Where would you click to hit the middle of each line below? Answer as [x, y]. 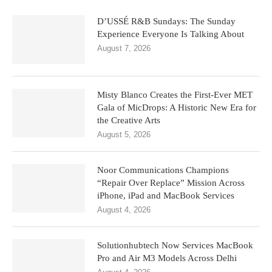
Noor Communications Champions [163, 170]
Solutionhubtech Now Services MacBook [175, 245]
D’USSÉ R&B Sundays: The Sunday [166, 21]
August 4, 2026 [124, 210]
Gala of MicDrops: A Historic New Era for [177, 107]
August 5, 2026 [124, 134]
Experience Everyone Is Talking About [171, 34]
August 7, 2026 [124, 48]
